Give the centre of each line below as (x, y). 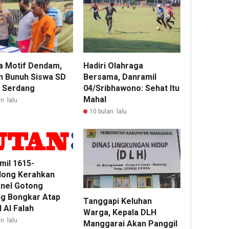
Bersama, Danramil (120, 77)
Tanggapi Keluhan (118, 201)
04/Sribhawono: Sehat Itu (132, 88)
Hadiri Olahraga (113, 65)
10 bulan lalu (108, 111)
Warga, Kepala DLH (120, 213)
